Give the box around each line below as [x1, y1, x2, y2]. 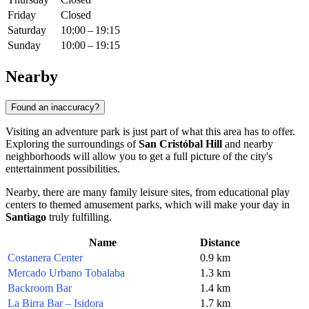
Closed [61, 9, 91, 21]
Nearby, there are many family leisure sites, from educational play [6, 186, 290, 198]
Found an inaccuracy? [11, 101, 99, 112]
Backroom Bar [8, 281, 72, 294]
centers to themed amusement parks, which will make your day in [6, 198, 290, 210]
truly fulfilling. [46, 210, 112, 223]
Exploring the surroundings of [6, 137, 139, 150]
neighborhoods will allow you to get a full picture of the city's [6, 150, 272, 162]
